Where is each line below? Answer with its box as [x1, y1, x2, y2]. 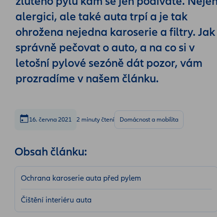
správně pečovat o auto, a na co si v [15, 41, 195, 55]
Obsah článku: [15, 145, 87, 159]
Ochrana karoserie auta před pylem [21, 173, 141, 183]
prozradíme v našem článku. [15, 72, 159, 86]
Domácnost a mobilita [120, 116, 178, 124]
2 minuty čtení [77, 116, 114, 124]
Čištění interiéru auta [21, 195, 92, 205]
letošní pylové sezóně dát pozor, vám [15, 56, 202, 70]
